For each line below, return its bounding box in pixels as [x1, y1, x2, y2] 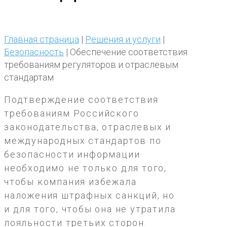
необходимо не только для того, [4, 163, 167, 174]
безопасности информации [4, 149, 140, 160]
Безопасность [4, 47, 64, 58]
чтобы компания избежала [4, 176, 137, 187]
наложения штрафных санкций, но [4, 190, 175, 201]
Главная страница [4, 34, 79, 45]
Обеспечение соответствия [70, 47, 187, 58]
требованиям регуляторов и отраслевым [4, 59, 178, 70]
